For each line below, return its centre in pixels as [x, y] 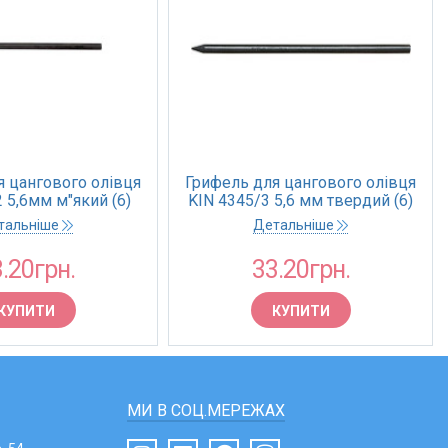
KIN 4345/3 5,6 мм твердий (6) [300, 200]
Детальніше [295, 225]
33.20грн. [300, 269]
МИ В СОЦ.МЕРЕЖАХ [206, 410]
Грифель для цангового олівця [300, 182]
